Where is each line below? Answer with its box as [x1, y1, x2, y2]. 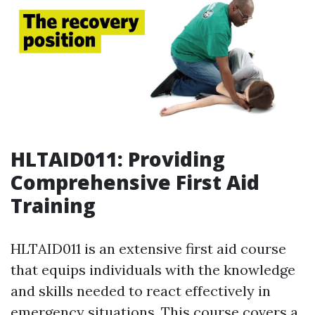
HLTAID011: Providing [11, 146, 225, 173]
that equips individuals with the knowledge [11, 261, 295, 279]
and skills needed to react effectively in [11, 282, 271, 300]
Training [11, 192, 96, 219]
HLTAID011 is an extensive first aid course [11, 240, 286, 258]
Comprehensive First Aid [11, 169, 259, 196]
